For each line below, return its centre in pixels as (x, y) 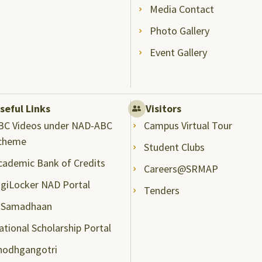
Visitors (163, 108)
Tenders (162, 190)
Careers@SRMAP (181, 168)
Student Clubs (175, 147)
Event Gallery (179, 52)
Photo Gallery (180, 30)
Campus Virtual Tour (188, 125)
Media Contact (182, 9)
